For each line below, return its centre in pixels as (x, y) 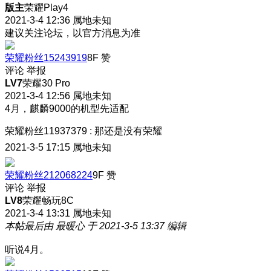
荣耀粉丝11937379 (46, 131)
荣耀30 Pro (46, 83)
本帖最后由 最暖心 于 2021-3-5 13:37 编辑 (96, 226)
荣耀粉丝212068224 (49, 175)
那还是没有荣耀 (128, 131)
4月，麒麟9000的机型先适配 (67, 108)
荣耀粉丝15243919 (46, 57)
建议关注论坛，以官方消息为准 (73, 33)
